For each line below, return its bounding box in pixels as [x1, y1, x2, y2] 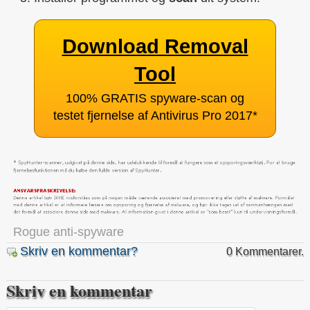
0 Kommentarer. [226, 245, 304, 258]
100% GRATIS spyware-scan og [66, 91, 244, 105]
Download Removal [62, 35, 248, 57]
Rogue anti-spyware [13, 225, 124, 239]
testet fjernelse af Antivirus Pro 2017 [53, 108, 253, 122]
